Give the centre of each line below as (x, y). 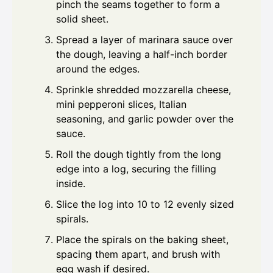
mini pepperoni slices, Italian (121, 105)
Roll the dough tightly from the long (139, 154)
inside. (71, 184)
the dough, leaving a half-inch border (142, 55)
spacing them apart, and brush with (138, 254)
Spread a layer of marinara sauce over (144, 40)
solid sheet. (82, 19)
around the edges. (98, 69)
